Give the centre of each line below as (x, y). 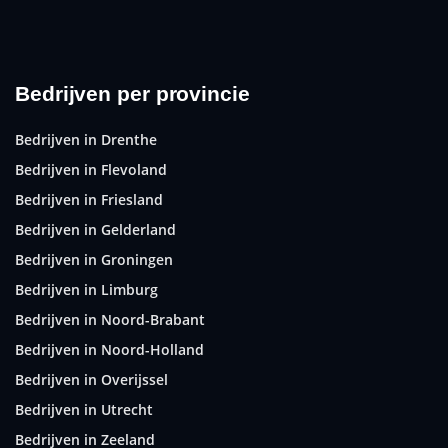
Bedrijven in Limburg (86, 289)
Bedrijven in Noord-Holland (109, 349)
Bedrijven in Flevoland (91, 169)
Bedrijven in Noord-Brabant (110, 319)
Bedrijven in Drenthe (86, 139)
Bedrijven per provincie (132, 93)
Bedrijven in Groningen (94, 259)
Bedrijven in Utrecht (84, 409)
